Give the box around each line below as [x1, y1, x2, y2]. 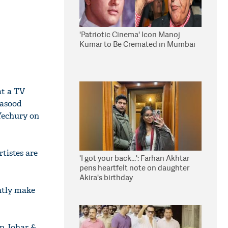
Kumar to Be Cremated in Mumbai [79, 39, 195, 49]
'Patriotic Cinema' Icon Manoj [79, 29, 180, 40]
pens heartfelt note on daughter [79, 162, 189, 173]
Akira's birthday [79, 172, 133, 183]
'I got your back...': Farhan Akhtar [79, 153, 189, 163]
